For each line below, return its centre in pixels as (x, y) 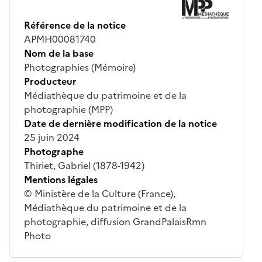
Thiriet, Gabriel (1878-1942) (84, 165)
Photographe (54, 151)
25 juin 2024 (52, 137)
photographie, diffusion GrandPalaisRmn (115, 221)
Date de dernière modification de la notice (120, 123)
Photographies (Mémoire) (80, 67)
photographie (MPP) (68, 109)
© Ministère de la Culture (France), (100, 193)
